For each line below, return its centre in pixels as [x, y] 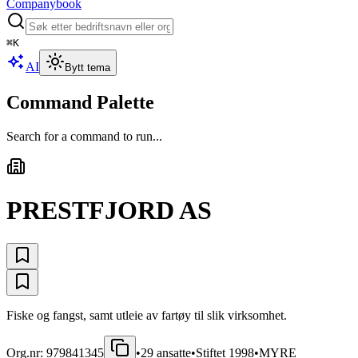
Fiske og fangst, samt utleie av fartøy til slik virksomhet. [147, 315]
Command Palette [80, 102]
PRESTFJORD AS [109, 211]
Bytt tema [88, 68]
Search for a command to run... [84, 136]
